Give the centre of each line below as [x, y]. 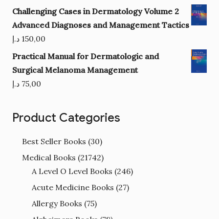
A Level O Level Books [72, 171]
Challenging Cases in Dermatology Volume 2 [95, 11]
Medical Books [49, 157]
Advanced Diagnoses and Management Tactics [100, 25]
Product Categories [66, 118]
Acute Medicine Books [73, 187]
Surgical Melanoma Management [75, 70]
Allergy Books [57, 203]
